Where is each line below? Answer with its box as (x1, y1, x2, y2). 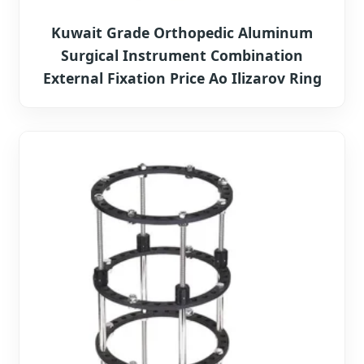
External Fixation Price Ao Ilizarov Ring (42, 67, 322, 88)
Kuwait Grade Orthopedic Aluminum (51, 22, 313, 42)
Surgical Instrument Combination (61, 45, 303, 65)
